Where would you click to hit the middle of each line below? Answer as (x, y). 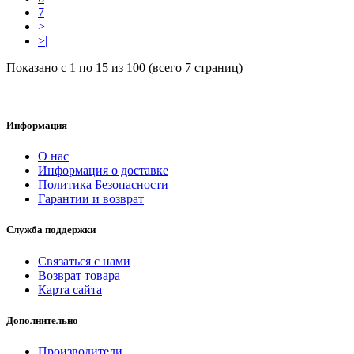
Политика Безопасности (103, 185)
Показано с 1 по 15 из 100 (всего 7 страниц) (124, 67)
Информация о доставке (103, 171)
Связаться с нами (84, 261)
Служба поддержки (51, 230)
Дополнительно (42, 320)
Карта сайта (70, 289)
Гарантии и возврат (91, 199)
